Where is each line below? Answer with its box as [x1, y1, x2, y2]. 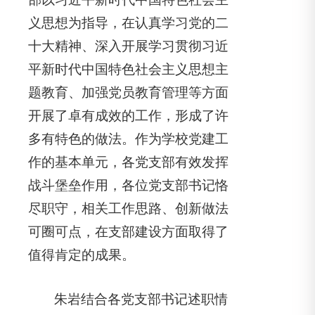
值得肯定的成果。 [28, 247, 135, 262]
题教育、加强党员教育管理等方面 [28, 85, 229, 100]
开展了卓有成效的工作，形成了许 [28, 108, 229, 123]
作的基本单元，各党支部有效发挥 [28, 155, 229, 169]
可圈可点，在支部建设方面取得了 [28, 224, 229, 239]
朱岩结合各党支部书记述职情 [54, 292, 229, 307]
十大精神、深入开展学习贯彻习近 [28, 39, 229, 53]
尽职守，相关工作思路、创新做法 [28, 201, 229, 216]
